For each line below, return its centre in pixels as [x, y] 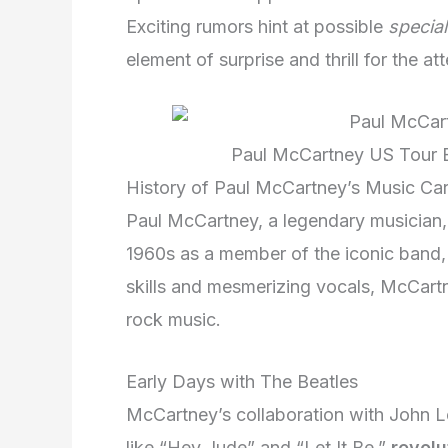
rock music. [173, 320]
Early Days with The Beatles [242, 381]
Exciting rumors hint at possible [257, 27]
